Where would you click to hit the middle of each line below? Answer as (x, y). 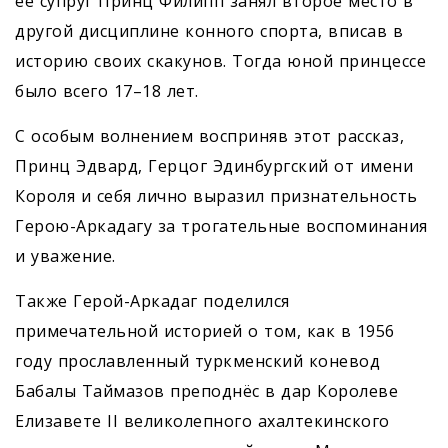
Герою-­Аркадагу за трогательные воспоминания (221, 226)
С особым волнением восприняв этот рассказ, (209, 136)
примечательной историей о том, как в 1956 (205, 331)
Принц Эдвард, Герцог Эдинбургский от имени (214, 166)
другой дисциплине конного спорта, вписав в (209, 31)
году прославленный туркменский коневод (197, 361)
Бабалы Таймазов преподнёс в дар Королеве (206, 391)
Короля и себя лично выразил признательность (216, 196)
